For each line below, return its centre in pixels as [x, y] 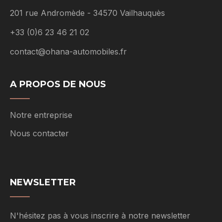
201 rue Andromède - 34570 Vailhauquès [87, 13]
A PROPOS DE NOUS [58, 84]
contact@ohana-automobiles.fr [68, 52]
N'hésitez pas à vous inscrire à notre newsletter [100, 216]
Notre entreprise [41, 115]
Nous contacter [39, 134]
